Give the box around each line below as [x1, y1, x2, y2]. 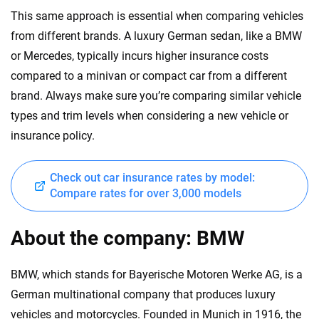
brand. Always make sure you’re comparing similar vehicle [11, 89, 301, 103]
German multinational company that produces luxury [11, 288, 276, 302]
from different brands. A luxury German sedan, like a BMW [11, 29, 302, 43]
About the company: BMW [11, 226, 244, 251]
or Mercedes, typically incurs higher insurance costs [11, 49, 268, 63]
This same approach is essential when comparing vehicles [11, 9, 303, 23]
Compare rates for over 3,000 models [50, 187, 241, 201]
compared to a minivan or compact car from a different [11, 69, 287, 83]
